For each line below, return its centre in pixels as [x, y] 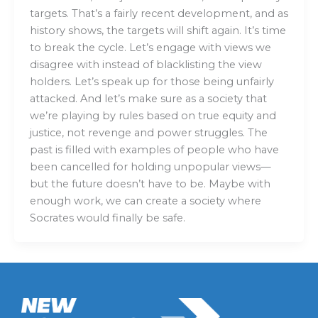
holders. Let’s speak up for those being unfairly [152, 82]
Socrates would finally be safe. [107, 218]
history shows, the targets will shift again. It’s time [158, 31]
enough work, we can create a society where [145, 201]
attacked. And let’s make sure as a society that [148, 99]
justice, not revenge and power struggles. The [148, 133]
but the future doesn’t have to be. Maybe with [150, 184]
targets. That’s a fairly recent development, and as [159, 14]
